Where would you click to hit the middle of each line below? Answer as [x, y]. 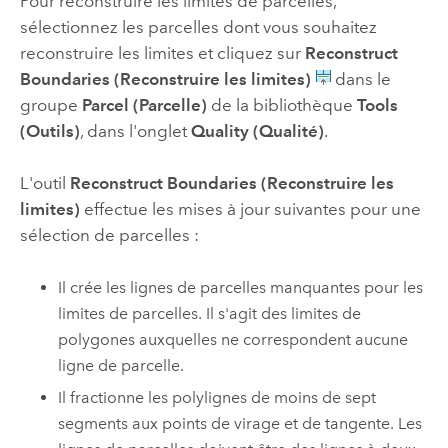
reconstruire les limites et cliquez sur [162, 53]
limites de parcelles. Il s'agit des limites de [210, 313]
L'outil [44, 183]
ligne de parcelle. [121, 365]
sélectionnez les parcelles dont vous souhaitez [198, 27]
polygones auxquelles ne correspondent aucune [233, 339]
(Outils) [49, 131]
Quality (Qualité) [257, 131]
